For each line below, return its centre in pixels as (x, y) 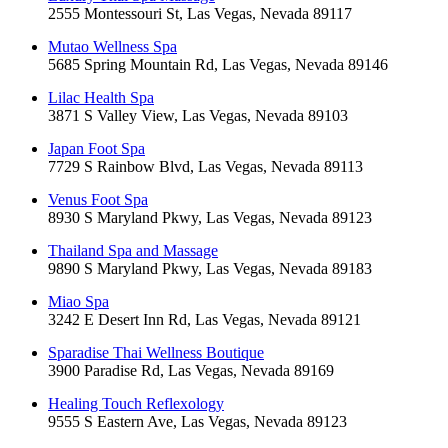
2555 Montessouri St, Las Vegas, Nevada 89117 (200, 14)
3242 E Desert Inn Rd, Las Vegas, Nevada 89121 (204, 320)
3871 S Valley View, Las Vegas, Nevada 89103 (198, 116)
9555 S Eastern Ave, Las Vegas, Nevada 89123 (197, 422)
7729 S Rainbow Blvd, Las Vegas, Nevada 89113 (205, 167)
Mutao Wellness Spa (112, 47)
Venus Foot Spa (98, 200)
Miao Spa (78, 302)
